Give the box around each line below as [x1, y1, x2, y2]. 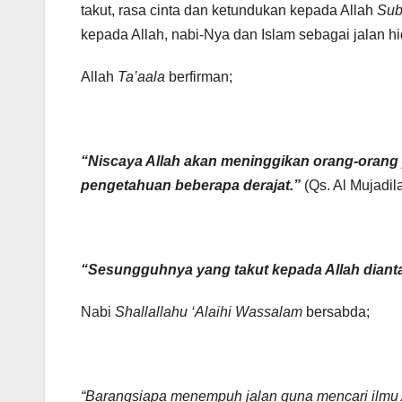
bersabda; [306, 304, 370, 320]
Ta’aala [118, 69, 169, 85]
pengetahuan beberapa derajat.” [81, 178, 301, 194]
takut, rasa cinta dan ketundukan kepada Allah [81, 3, 377, 19]
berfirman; [169, 69, 232, 85]
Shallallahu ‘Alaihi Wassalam [115, 304, 306, 320]
